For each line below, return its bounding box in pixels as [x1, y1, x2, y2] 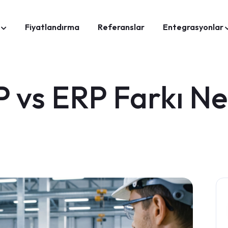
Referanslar [98, 22, 145, 32]
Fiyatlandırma [25, 22, 80, 32]
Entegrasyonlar [163, 22, 224, 32]
